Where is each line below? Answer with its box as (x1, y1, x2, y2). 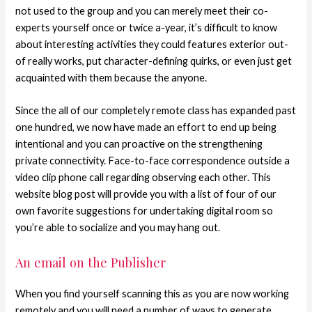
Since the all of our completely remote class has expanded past (15, 104, 297, 117)
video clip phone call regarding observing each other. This (15, 171, 272, 184)
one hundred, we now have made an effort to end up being (15, 121, 277, 134)
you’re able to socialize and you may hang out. (15, 221, 221, 234)
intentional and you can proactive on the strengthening (15, 138, 263, 150)
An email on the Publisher (15, 253, 166, 271)
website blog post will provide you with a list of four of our (15, 188, 277, 201)
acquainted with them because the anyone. (15, 71, 208, 84)
